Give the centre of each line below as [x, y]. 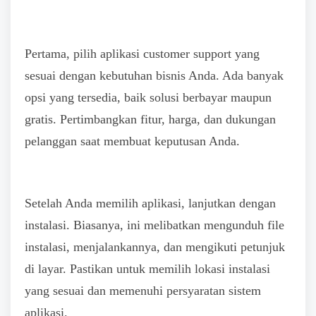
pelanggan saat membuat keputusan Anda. [132, 141]
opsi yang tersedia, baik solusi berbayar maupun [148, 97]
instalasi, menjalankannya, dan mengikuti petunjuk [155, 247]
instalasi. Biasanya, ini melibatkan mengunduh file [154, 225]
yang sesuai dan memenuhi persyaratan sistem [143, 291]
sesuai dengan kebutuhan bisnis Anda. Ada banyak [154, 75]
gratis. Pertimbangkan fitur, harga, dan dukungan [150, 119]
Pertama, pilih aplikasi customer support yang [142, 53]
